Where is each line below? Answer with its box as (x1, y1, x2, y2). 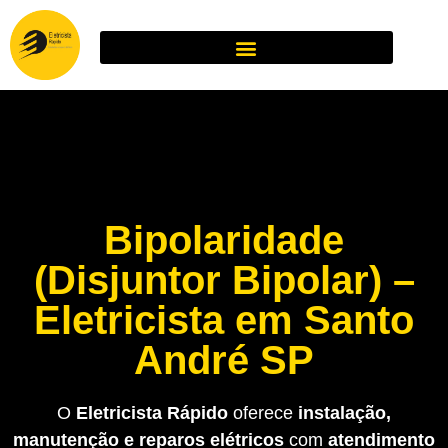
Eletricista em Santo (34, 297, 414, 342)
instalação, (298, 402, 391, 423)
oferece (228, 402, 298, 423)
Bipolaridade (104, 217, 344, 262)
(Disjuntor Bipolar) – (33, 257, 415, 302)
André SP (134, 337, 314, 382)
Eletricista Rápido (76, 402, 228, 423)
